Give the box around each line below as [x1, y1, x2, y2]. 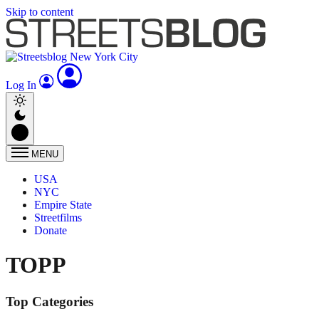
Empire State [34, 199, 92, 211]
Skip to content [6, 6, 73, 18]
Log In [6, 79, 39, 91]
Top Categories [6, 293, 93, 309]
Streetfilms [34, 211, 82, 224]
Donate [34, 224, 67, 236]
